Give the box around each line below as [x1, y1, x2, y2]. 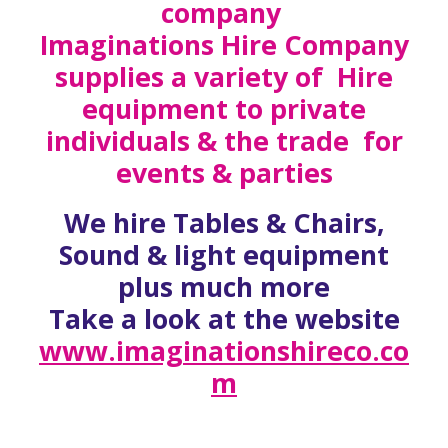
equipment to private [82, 91, 366, 127]
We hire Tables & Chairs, [63, 205, 385, 241]
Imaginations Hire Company [39, 27, 409, 63]
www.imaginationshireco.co [39, 333, 409, 369]
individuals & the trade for [45, 123, 403, 159]
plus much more [118, 269, 330, 305]
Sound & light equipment [59, 237, 389, 273]
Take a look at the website [48, 301, 400, 337]
